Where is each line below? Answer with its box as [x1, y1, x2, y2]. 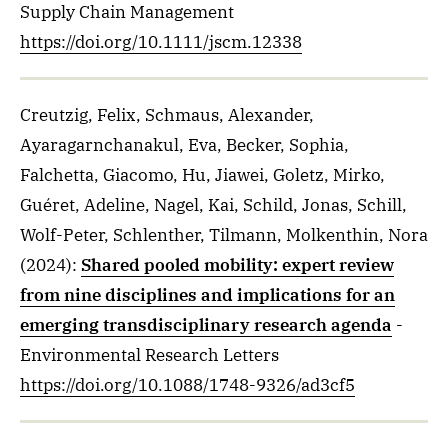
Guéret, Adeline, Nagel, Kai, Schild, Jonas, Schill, [20, 194, 407, 216]
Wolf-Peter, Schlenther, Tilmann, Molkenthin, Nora [20, 224, 428, 246]
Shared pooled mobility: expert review [81, 254, 394, 276]
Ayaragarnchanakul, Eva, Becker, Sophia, [20, 134, 349, 156]
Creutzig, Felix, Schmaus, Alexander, [20, 104, 314, 126]
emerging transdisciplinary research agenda [20, 314, 392, 336]
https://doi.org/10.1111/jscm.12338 [20, 31, 302, 53]
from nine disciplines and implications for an [20, 284, 395, 306]
